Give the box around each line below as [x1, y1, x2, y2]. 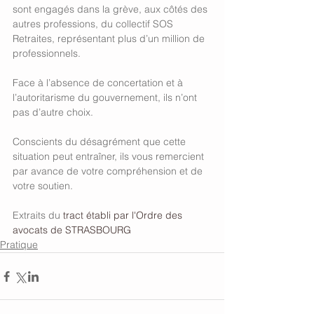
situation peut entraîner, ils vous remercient [13, 150, 207, 163]
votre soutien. [13, 179, 73, 192]
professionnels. [13, 47, 81, 60]
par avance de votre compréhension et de [13, 165, 205, 177]
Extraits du [13, 209, 63, 221]
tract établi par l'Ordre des [63, 209, 185, 221]
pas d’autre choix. [13, 106, 93, 118]
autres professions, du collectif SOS [13, 18, 176, 30]
